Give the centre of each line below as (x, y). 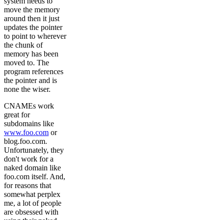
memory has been (31, 54)
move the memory (32, 10)
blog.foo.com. (26, 141)
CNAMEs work (29, 106)
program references (34, 72)
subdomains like (29, 124)
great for (17, 115)
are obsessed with (31, 212)
